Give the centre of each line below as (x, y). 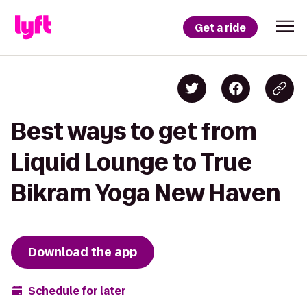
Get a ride (220, 27)
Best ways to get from (134, 131)
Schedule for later (77, 291)
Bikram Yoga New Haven (146, 193)
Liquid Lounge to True (132, 162)
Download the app (83, 252)
